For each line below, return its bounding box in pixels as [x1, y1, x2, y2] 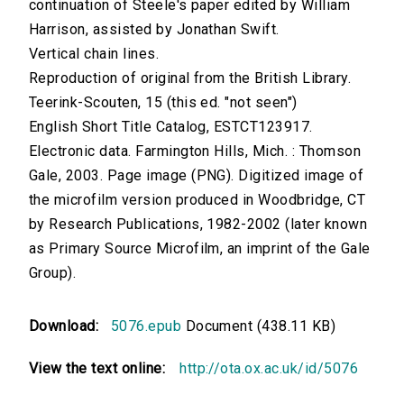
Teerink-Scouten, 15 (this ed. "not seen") [29, 94, 298, 112]
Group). [29, 264, 77, 282]
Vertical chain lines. [29, 45, 160, 63]
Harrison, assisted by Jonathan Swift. [29, 21, 280, 39]
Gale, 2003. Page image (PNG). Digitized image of [29, 167, 364, 185]
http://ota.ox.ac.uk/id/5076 [179, 360, 359, 378]
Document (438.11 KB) [181, 317, 336, 335]
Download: [29, 317, 107, 335]
